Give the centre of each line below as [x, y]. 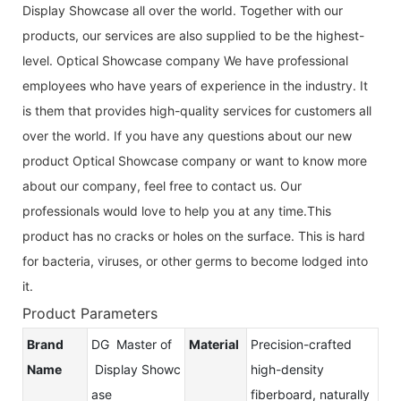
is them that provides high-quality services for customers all [197, 110]
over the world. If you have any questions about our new [187, 135]
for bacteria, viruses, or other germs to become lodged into [195, 260]
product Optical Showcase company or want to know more [195, 160]
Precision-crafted [301, 344]
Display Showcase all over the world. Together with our [183, 10]
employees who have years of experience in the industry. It [195, 85]
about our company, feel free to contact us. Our [162, 185]
